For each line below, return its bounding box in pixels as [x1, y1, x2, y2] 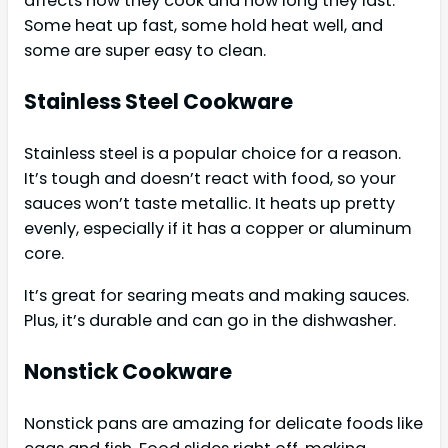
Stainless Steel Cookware [24, 87, 293, 117]
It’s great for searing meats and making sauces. [24, 283, 409, 307]
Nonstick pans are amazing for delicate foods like [24, 412, 423, 436]
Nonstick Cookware [24, 356, 232, 386]
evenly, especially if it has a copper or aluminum [24, 217, 412, 241]
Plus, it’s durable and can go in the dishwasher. [24, 308, 396, 332]
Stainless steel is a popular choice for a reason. [24, 142, 401, 166]
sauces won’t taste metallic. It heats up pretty [24, 192, 395, 216]
